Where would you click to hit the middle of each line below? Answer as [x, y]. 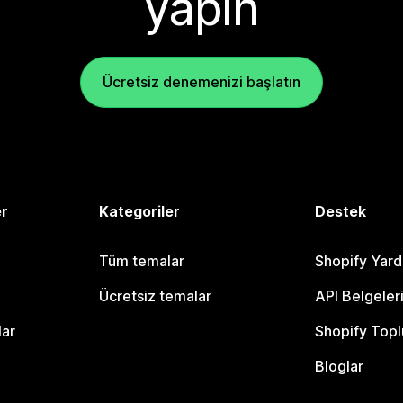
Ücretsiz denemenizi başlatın [201, 82]
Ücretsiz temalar [156, 296]
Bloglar [339, 367]
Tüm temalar [142, 261]
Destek [340, 212]
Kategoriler [140, 212]
